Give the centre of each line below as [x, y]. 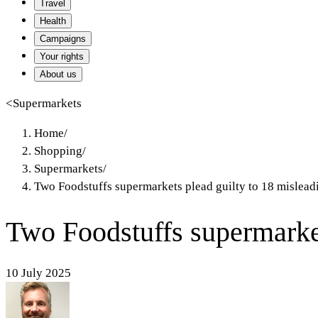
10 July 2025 [38, 273]
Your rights [62, 56]
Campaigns [63, 39]
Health [53, 21]
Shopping [58, 151]
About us [58, 74]
